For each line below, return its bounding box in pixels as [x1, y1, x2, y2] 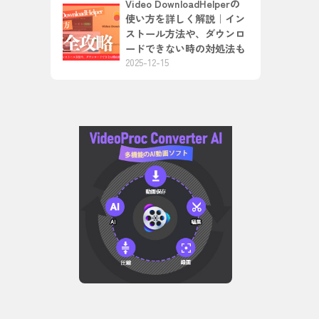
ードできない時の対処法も [125, 41, 245, 56]
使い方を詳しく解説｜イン [125, 11, 245, 26]
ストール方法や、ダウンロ [125, 26, 245, 41]
